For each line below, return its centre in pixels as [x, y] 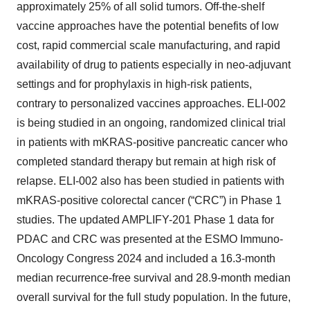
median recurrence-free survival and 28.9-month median [154, 278]
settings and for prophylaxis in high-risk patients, [134, 84]
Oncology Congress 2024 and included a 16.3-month [146, 258]
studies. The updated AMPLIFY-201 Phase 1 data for [145, 220]
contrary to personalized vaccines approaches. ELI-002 [151, 103]
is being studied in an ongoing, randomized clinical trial [151, 123]
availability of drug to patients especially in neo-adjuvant [154, 65]
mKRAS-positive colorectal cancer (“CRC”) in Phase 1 [149, 200]
